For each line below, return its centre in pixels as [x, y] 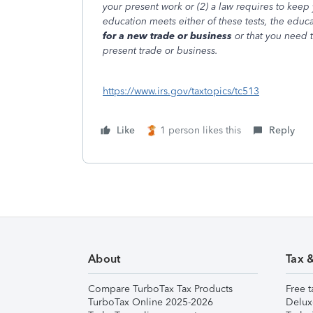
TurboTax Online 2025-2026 [151, 302]
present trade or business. [160, 51]
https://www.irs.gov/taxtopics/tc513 [181, 91]
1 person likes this [201, 130]
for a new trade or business [167, 36]
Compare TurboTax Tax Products [160, 289]
